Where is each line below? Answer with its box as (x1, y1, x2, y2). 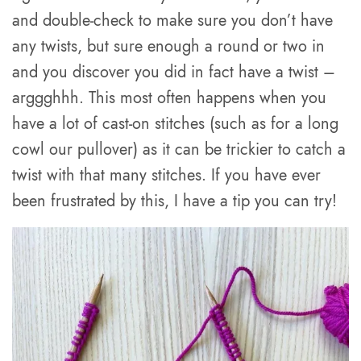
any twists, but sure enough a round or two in (12, 35, 326, 58)
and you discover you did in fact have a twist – (12, 60, 336, 84)
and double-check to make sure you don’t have (12, 9, 334, 32)
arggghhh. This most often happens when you (12, 86, 327, 110)
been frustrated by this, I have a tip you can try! (12, 189, 338, 213)
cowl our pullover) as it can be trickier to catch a (12, 138, 346, 161)
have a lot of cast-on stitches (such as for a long (12, 112, 339, 135)
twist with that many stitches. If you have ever (12, 164, 322, 187)
